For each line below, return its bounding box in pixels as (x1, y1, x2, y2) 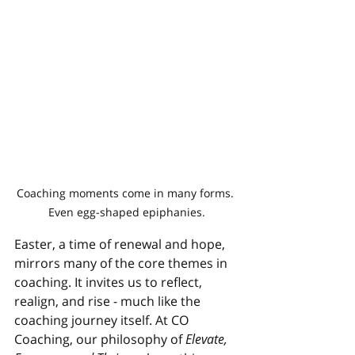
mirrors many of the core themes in (14, 254, 231, 272)
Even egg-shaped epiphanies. (48, 204, 205, 219)
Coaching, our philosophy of (14, 330, 185, 348)
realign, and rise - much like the (14, 292, 204, 310)
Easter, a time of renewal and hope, (14, 235, 228, 253)
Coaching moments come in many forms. (17, 185, 237, 200)
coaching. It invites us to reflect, (14, 273, 205, 291)
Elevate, (185, 330, 231, 348)
